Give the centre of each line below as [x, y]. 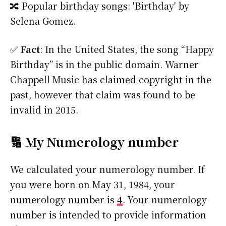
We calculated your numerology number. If [107, 169]
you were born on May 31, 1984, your [93, 184]
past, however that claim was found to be [103, 95]
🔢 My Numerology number [94, 142]
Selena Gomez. [43, 21]
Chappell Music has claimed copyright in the [111, 79]
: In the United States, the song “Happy [127, 49]
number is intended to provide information [108, 215]
